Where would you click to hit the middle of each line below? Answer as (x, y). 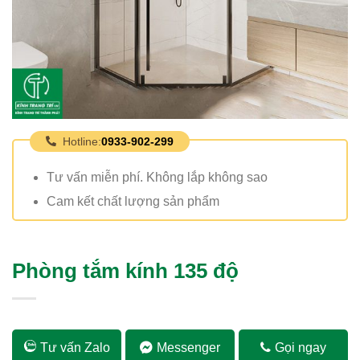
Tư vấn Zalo (75, 348)
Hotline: (82, 141)
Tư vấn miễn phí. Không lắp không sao (157, 177)
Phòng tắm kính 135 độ (125, 270)
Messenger (188, 348)
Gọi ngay (301, 348)
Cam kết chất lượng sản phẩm (133, 201)
